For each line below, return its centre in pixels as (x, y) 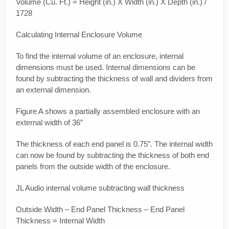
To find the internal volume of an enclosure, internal (100, 56)
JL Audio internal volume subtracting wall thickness (100, 188)
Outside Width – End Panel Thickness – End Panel (100, 210)
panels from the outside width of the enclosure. (93, 167)
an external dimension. (53, 90)
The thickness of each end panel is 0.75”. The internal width (114, 144)
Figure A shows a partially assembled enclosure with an (108, 111)
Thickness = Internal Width (60, 221)
